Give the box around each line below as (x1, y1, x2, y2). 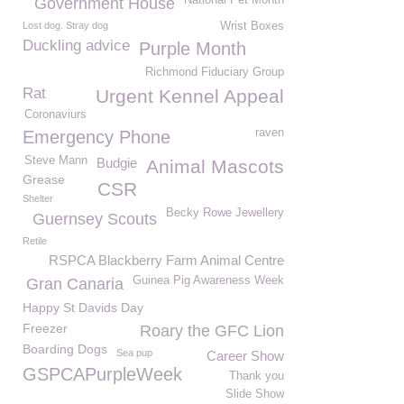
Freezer (23, 321, 68, 335)
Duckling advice (23, 37, 130, 54)
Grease (23, 172, 65, 187)
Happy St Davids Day (23, 300, 143, 315)
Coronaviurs (24, 108, 87, 121)
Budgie (96, 155, 137, 170)
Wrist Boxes (220, 20, 284, 32)
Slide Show (225, 388, 284, 400)
